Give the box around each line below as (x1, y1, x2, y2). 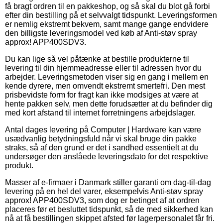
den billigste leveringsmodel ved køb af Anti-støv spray (5, 28, 197, 37)
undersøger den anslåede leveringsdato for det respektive (5, 152, 208, 161)
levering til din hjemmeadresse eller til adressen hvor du (5, 63, 202, 72)
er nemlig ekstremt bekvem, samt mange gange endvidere (5, 19, 209, 28)
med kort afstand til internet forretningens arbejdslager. (5, 108, 196, 117)
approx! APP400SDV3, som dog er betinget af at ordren (5, 196, 200, 205)
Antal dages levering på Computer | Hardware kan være (5, 125, 201, 134)
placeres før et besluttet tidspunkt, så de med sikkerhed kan (5, 205, 213, 214)
